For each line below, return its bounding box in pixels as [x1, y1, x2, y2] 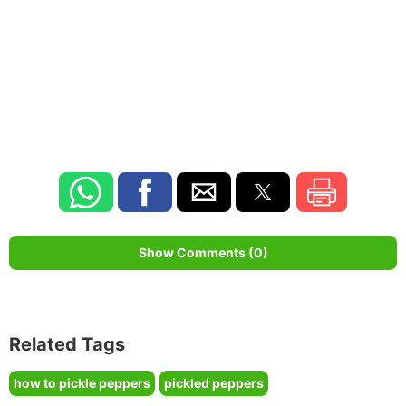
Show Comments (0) [138, 245, 268, 261]
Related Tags [9, 333, 125, 356]
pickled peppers [164, 375, 264, 391]
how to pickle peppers [14, 375, 150, 391]
